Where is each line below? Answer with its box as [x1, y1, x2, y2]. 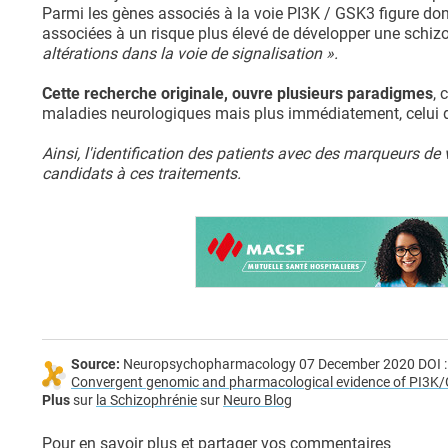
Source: [71, 356, 123, 374]
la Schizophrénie [96, 392, 197, 410]
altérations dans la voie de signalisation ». [42, 44, 338, 64]
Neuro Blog [223, 392, 292, 410]
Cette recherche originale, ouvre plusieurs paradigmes [42, 84, 433, 104]
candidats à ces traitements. [42, 164, 241, 184]
